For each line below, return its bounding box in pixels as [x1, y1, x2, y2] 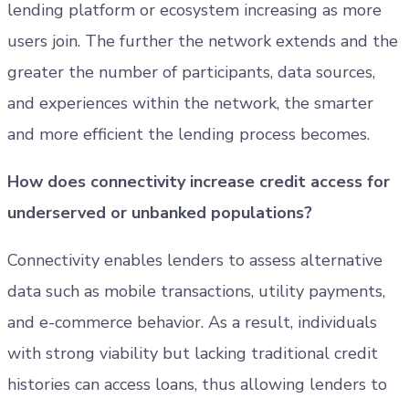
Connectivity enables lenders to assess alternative [7, 249, 383, 271]
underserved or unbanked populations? [7, 202, 312, 224]
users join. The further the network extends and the [7, 30, 398, 52]
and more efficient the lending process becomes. [7, 123, 370, 145]
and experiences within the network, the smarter [7, 92, 373, 114]
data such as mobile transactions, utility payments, [7, 280, 385, 302]
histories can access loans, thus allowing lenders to [7, 373, 387, 395]
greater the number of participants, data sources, [7, 61, 375, 83]
